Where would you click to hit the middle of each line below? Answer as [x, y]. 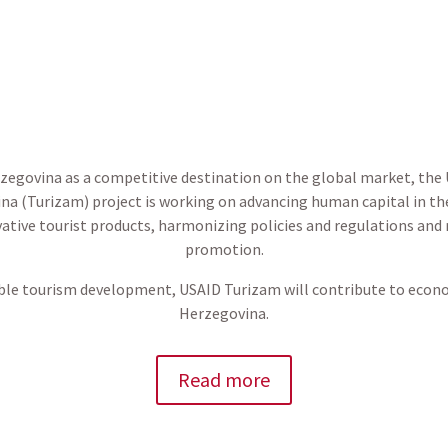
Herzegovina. [224, 313]
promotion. [224, 249]
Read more [224, 379]
